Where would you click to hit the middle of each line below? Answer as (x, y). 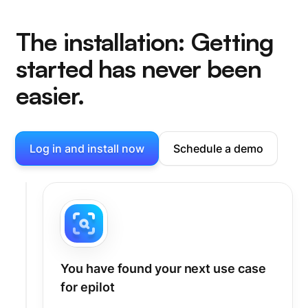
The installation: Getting (145, 41)
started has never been (139, 68)
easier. (50, 95)
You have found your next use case (163, 268)
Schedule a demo (219, 148)
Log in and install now (87, 148)
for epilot (88, 287)
